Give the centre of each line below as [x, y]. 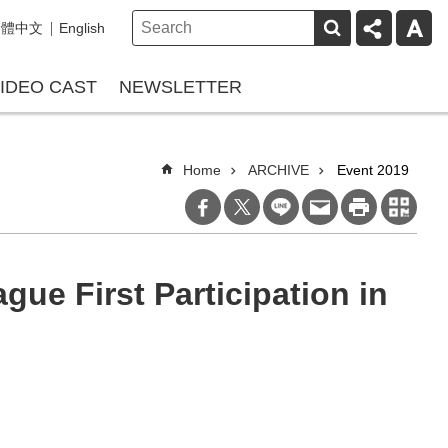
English [82, 28]
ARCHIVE [278, 170]
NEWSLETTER [180, 87]
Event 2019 [373, 170]
